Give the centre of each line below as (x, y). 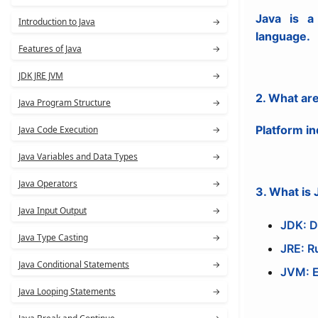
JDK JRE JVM (41, 76)
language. (283, 36)
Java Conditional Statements (74, 264)
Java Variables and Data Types (78, 157)
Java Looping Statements (67, 291)
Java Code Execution (58, 130)
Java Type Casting (53, 237)
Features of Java (50, 49)
